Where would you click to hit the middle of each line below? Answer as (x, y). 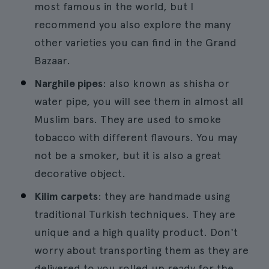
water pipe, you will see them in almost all (139, 101)
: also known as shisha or (166, 83)
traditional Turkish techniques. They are (135, 214)
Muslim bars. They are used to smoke (128, 119)
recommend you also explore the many (132, 24)
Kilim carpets (66, 196)
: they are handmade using (164, 196)
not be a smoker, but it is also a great (128, 155)
